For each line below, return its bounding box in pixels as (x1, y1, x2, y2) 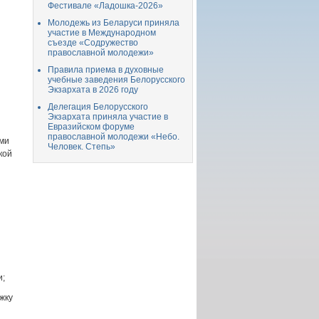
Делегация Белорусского (48, 102, 148, 112)
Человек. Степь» (48, 142, 115, 152)
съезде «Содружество (48, 38, 138, 48)
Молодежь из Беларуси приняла (48, 18, 179, 28)
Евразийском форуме (48, 122, 135, 132)
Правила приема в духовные (48, 65, 164, 75)
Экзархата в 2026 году (48, 85, 138, 95)
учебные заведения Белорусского (48, 75, 185, 85)
